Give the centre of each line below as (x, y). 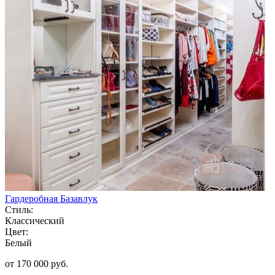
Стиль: (19, 209)
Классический (35, 220)
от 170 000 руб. (37, 263)
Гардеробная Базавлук (51, 198)
